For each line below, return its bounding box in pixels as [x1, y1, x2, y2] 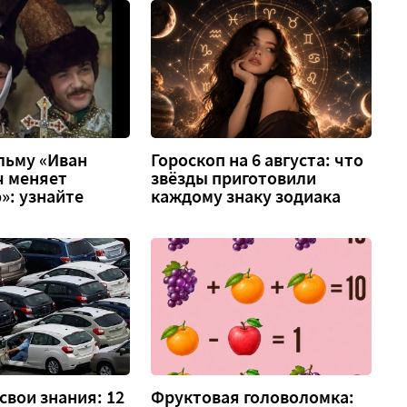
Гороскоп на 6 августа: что [151, 148, 364, 171]
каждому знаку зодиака [151, 184, 342, 207]
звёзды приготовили [151, 166, 317, 189]
